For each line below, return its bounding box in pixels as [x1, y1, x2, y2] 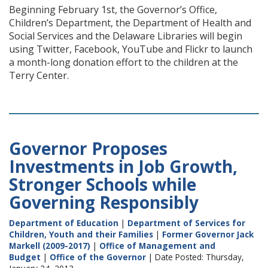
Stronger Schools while [9, 173, 196, 196]
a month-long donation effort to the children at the [9, 56, 238, 69]
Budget [9, 251, 41, 263]
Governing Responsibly [9, 191, 199, 214]
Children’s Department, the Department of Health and [9, 16, 251, 29]
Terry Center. [9, 69, 69, 82]
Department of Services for [127, 217, 245, 229]
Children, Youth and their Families [9, 229, 153, 240]
